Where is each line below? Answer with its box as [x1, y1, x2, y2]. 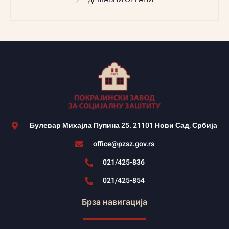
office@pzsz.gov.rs [93, 139, 154, 150]
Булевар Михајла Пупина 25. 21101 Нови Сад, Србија [30, 120, 217, 131]
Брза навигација [82, 197, 147, 208]
